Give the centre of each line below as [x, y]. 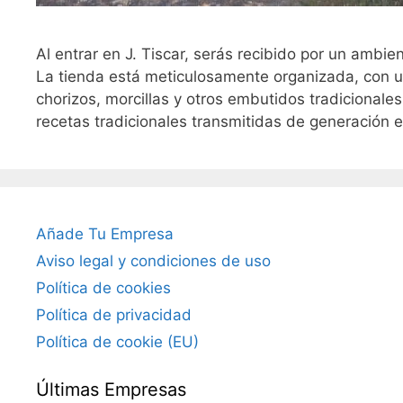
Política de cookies [103, 288]
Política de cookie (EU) [117, 342]
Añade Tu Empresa [105, 234]
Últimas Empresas [111, 390]
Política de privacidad [114, 315]
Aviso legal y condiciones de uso [153, 261]
